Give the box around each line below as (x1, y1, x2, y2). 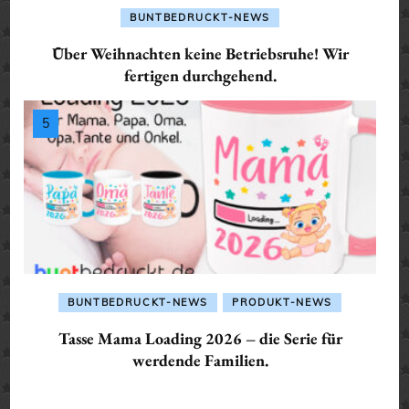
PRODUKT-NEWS (232, 296, 332, 309)
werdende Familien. (131, 350, 268, 372)
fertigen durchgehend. (123, 65, 277, 87)
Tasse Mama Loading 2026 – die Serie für (58, 328, 342, 350)
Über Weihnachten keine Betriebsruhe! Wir (51, 43, 349, 65)
